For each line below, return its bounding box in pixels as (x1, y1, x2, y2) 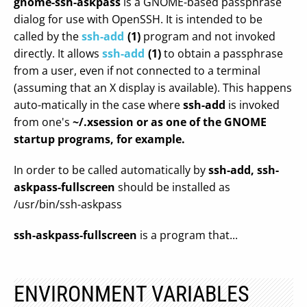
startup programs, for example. (14, 132, 185, 147)
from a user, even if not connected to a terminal (14, 63, 260, 78)
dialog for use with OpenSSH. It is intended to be (14, 12, 262, 27)
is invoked (228, 97, 280, 112)
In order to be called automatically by (14, 162, 208, 177)
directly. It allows (14, 46, 102, 61)
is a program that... (137, 228, 238, 243)
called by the (14, 29, 82, 44)
